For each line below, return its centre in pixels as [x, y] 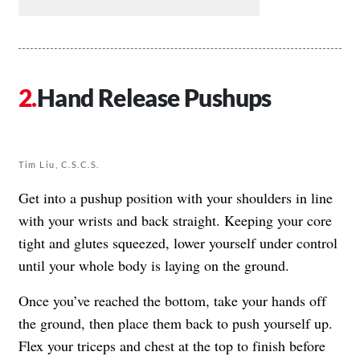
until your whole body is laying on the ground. [154, 265]
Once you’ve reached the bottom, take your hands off [172, 300]
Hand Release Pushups [154, 97]
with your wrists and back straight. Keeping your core [175, 220]
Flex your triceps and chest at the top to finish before [172, 345]
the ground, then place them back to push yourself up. [176, 323]
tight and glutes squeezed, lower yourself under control [178, 242]
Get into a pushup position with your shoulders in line [176, 197]
